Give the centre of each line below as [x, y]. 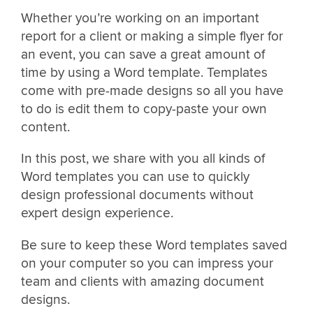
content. [45, 128]
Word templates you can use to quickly [135, 177]
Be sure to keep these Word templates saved [154, 245]
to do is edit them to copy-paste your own [144, 109]
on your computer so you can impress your [147, 263]
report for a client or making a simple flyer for [152, 37]
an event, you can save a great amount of [143, 55]
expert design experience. [97, 213]
